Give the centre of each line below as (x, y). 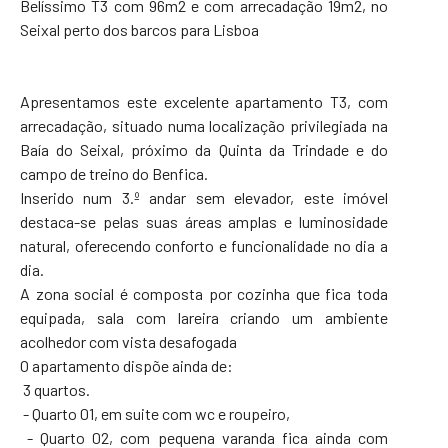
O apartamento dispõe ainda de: (126, 365)
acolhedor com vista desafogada (128, 341)
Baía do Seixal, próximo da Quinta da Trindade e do (204, 149)
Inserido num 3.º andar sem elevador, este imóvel (204, 197)
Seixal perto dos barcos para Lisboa (139, 29)
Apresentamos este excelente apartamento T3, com (204, 101)
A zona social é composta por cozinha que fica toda (204, 293)
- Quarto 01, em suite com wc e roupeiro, (156, 413)
